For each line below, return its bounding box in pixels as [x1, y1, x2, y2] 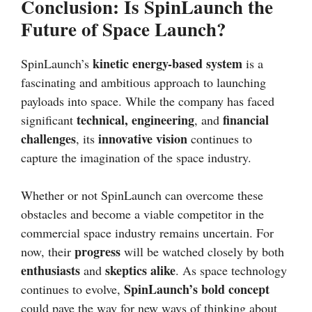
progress [75, 242, 120, 261]
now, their [21, 243, 75, 260]
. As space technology [175, 262, 287, 279]
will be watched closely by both [120, 243, 284, 260]
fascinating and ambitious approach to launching [21, 74, 266, 91]
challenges [21, 130, 76, 148]
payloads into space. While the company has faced [21, 93, 274, 110]
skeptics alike [105, 261, 175, 280]
